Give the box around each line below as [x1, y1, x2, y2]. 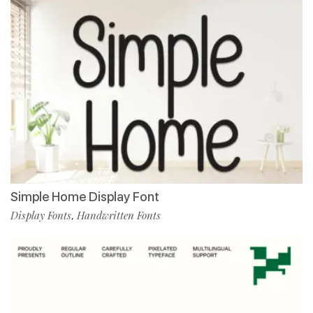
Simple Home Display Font [10, 189, 159, 205]
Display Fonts [10, 208, 71, 223]
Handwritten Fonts [77, 208, 161, 223]
